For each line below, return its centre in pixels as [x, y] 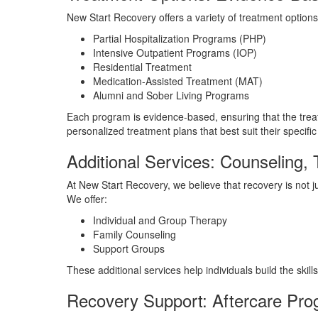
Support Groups [128, 248]
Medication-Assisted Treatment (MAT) [177, 81]
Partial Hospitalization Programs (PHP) [179, 38]
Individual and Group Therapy [160, 220]
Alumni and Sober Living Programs [171, 95]
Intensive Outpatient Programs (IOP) [175, 53]
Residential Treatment [142, 67]
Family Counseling [134, 234]
